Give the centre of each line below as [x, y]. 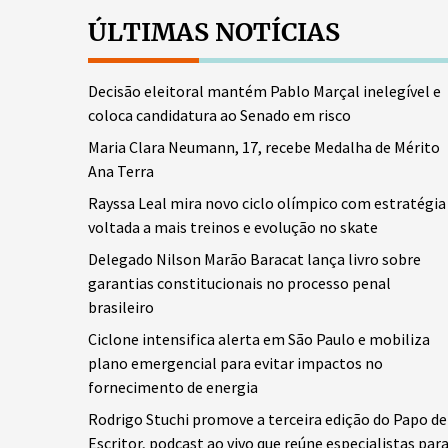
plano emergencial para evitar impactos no [235, 363]
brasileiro [121, 307]
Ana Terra [121, 171]
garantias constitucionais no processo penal [239, 283]
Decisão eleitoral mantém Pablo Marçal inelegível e [264, 91]
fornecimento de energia [173, 387]
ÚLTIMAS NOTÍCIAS [214, 32]
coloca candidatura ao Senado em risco [219, 115]
